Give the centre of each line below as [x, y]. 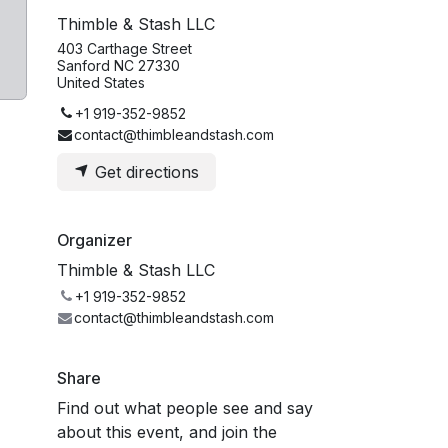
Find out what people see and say [185, 407]
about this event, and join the [167, 431]
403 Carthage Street [124, 48]
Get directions [144, 171]
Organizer [94, 239]
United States [101, 82]
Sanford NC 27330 [118, 65]
